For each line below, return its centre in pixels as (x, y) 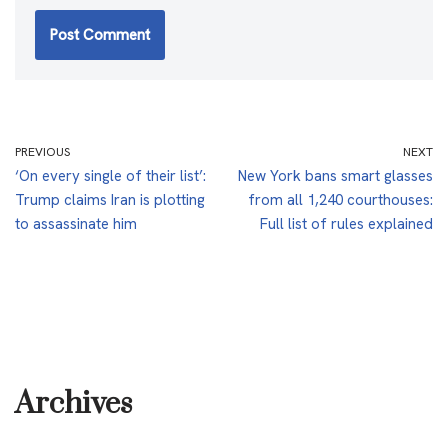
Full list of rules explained (346, 223)
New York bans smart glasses (335, 175)
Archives (73, 403)
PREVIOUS (42, 151)
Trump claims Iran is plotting (110, 199)
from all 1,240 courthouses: (340, 199)
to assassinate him (76, 223)
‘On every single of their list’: (110, 175)
